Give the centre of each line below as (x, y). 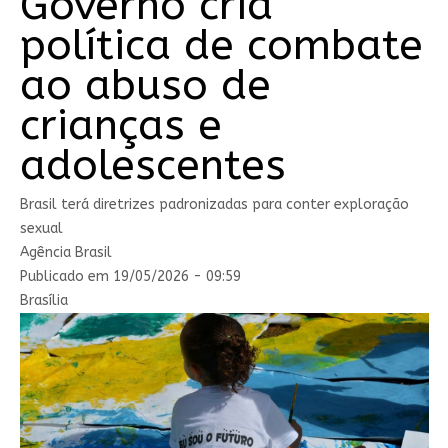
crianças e (120, 124)
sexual (41, 228)
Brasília (43, 300)
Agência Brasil (65, 252)
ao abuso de (145, 84)
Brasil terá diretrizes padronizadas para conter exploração (214, 204)
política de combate (221, 44)
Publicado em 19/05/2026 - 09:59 (130, 276)
